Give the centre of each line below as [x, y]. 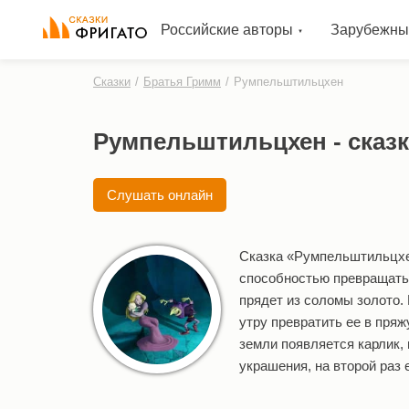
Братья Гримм [182, 82]
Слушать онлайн [160, 195]
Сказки [112, 82]
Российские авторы [226, 30]
